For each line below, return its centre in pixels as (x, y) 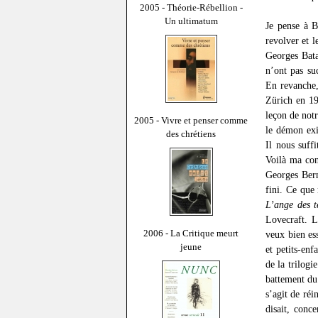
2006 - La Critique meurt (191, 233)
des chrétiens (191, 133)
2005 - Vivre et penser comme (191, 120)
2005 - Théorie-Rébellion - (191, 7)
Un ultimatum (191, 21)
